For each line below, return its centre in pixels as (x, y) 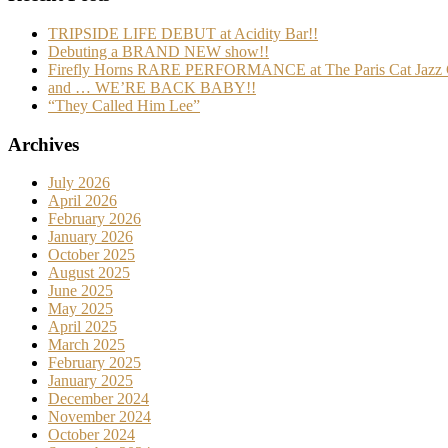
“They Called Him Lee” (124, 105)
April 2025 (82, 327)
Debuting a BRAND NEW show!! (158, 51)
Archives (43, 144)
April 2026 (82, 201)
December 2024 (98, 399)
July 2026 (79, 183)
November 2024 (99, 417)
